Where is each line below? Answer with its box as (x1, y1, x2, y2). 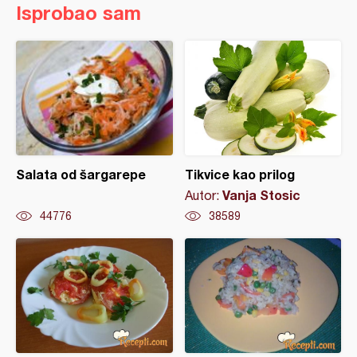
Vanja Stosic (222, 186, 300, 202)
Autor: (184, 187, 222, 202)
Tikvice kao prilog (184, 166, 295, 182)
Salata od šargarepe (16, 166, 146, 182)
